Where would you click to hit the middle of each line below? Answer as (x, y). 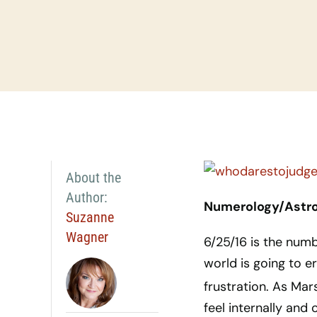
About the (93, 178)
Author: (86, 197)
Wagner (87, 237)
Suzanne (90, 217)
